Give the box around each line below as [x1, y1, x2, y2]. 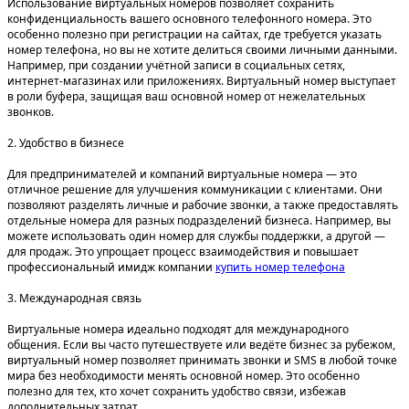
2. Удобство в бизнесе [7, 135, 124, 152]
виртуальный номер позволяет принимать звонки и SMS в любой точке [7, 352, 397, 369]
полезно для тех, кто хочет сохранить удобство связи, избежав [7, 383, 346, 400]
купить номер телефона [215, 259, 345, 276]
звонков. [7, 104, 54, 121]
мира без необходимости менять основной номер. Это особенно [7, 368, 360, 384]
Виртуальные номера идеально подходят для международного [7, 321, 349, 338]
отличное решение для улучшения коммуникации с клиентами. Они [7, 182, 383, 198]
